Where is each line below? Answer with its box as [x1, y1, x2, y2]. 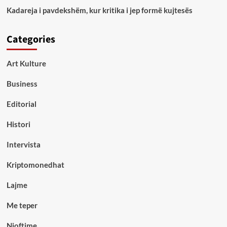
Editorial [6, 99, 36, 108]
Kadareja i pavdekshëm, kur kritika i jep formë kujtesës [6, 5, 193, 15]
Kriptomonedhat [6, 160, 64, 169]
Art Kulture [6, 58, 46, 68]
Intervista [6, 139, 41, 149]
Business [6, 79, 37, 88]
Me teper [6, 200, 37, 210]
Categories [6, 32, 55, 47]
